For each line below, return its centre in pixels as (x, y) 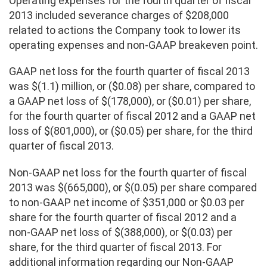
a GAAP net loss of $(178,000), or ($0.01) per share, (130, 101)
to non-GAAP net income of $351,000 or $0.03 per (127, 203)
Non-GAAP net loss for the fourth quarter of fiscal (128, 173)
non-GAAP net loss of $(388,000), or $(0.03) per (121, 232)
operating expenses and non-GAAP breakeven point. (133, 45)
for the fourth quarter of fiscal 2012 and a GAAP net (132, 116)
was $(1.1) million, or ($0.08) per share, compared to (132, 86)
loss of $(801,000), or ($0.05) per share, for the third (131, 131)
